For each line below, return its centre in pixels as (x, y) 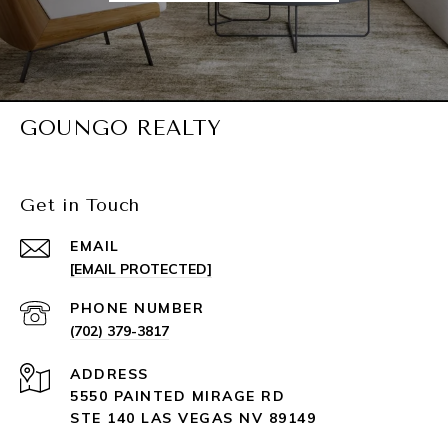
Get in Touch (80, 205)
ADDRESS (109, 374)
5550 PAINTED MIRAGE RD (177, 396)
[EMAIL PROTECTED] (141, 269)
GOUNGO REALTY (121, 128)
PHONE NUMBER (137, 308)
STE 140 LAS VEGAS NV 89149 (193, 418)
